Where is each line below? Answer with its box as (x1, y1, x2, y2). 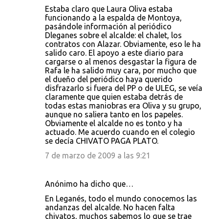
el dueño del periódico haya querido (45, 75, 173, 84)
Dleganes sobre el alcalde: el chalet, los (45, 31, 182, 40)
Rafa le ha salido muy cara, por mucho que (45, 66, 197, 75)
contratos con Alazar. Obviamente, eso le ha (45, 40, 201, 48)
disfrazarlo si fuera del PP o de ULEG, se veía (45, 84, 202, 92)
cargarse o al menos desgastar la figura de (45, 57, 197, 66)
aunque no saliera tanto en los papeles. (45, 110, 183, 119)
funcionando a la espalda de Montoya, (45, 13, 182, 22)
